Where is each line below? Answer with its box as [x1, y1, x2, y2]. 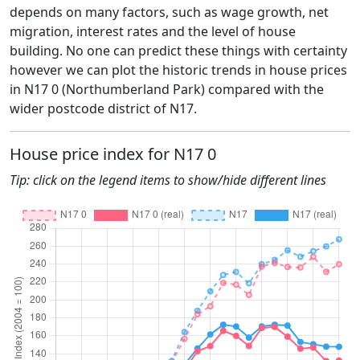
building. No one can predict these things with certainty [10, 41, 347, 59]
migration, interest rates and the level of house [10, 22, 296, 40]
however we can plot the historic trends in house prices [10, 60, 347, 79]
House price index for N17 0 [10, 142, 216, 165]
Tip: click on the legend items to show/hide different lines [10, 170, 326, 189]
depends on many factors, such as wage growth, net [10, 2, 329, 21]
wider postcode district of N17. [10, 99, 197, 117]
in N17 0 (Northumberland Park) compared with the [10, 80, 324, 98]
